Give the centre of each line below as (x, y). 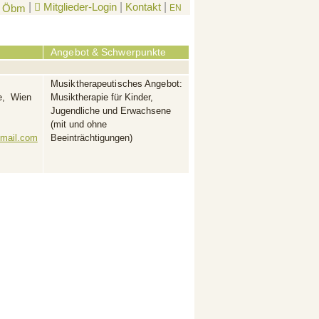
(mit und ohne (79, 124)
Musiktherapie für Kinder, (102, 97)
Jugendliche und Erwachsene (111, 111)
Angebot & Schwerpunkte (110, 52)
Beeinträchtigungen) (93, 138)
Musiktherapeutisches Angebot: (116, 84)
